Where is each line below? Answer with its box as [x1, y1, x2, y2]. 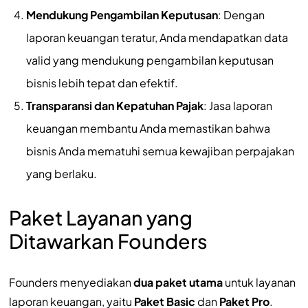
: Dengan [217, 7, 265, 22]
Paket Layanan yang [8, 204, 192, 230]
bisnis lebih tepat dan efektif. [25, 75, 178, 90]
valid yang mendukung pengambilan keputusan [25, 52, 274, 67]
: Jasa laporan [203, 98, 272, 113]
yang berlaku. [25, 166, 97, 181]
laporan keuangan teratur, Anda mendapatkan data [25, 30, 288, 45]
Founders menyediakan [8, 274, 133, 289]
